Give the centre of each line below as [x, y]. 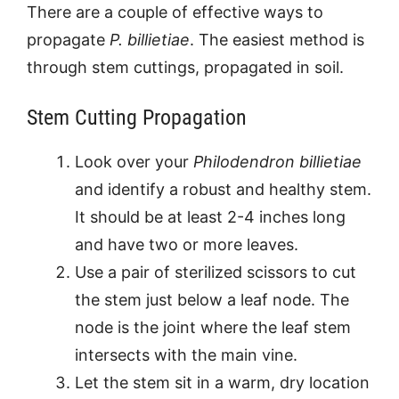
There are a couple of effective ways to [175, 12]
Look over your [134, 162]
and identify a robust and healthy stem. [223, 189]
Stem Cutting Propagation [137, 118]
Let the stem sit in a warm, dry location [222, 383]
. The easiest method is [277, 40]
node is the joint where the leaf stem [213, 327]
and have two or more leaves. [187, 244]
